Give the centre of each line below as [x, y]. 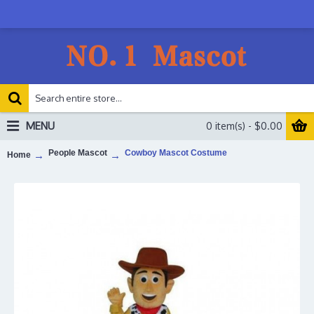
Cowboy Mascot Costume [176, 153]
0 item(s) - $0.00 [244, 126]
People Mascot [78, 153]
